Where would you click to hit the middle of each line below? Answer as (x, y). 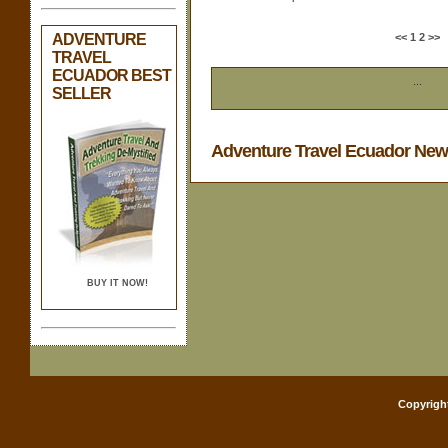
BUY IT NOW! (117, 282)
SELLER (81, 93)
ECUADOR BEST (111, 75)
